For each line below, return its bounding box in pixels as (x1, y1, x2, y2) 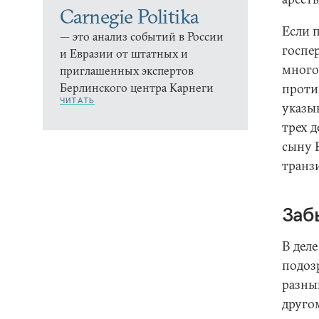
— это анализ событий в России (60, 29, 224, 43)
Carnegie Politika (60, 4, 199, 28)
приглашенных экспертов (60, 63, 194, 78)
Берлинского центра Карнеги (60, 80, 214, 95)
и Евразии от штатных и (60, 46, 188, 61)
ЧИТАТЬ (60, 95, 95, 105)
